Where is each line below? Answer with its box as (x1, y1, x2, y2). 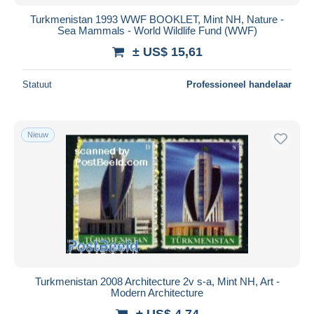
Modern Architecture (111, 286, 203, 299)
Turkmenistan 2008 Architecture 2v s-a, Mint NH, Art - (34, 275, 280, 287)
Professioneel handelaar (186, 78, 292, 90)
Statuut (22, 78, 52, 90)
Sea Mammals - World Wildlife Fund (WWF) (57, 24, 257, 36)
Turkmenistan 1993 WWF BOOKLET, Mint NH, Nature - (30, 13, 284, 25)
